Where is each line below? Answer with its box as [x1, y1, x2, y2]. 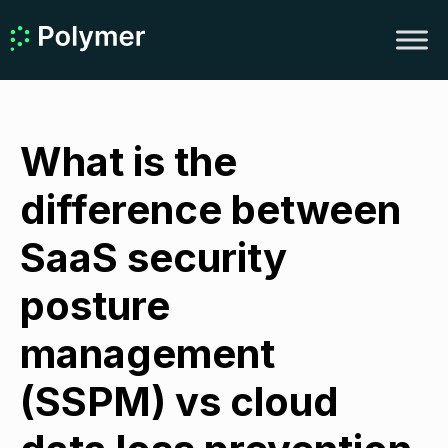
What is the [20, 137, 237, 186]
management [20, 329, 275, 378]
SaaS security [20, 233, 287, 282]
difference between [20, 185, 401, 234]
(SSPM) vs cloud [20, 377, 339, 426]
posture [20, 281, 170, 330]
